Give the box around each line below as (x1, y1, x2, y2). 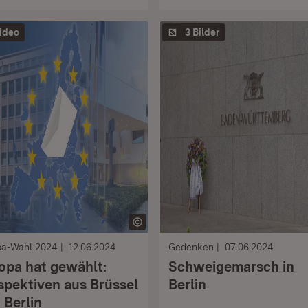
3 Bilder (185, 27, 219, 38)
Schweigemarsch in (168, 258, 294, 275)
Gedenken (168, 241, 214, 252)
